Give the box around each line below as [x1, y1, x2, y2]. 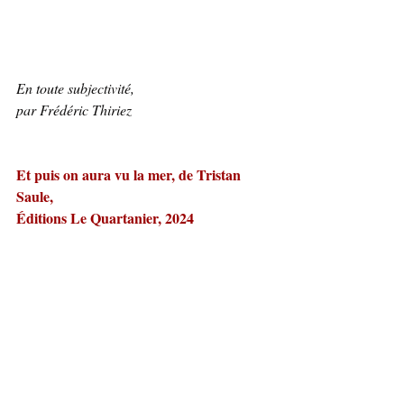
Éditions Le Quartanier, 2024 [16, 207, 194, 229]
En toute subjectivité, [16, 78, 134, 98]
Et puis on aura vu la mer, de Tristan [16, 164, 244, 186]
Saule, [16, 186, 57, 207]
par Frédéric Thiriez [16, 100, 132, 120]
